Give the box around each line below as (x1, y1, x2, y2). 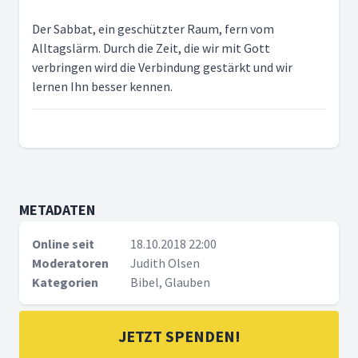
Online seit (32, 236, 94, 252)
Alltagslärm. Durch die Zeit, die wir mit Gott (32, 40, 270, 56)
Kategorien (32, 274, 98, 290)
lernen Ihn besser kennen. (32, 78, 173, 94)
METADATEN (19, 201, 95, 219)
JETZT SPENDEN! (117, 326, 241, 346)
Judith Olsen (129, 255, 200, 271)
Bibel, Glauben (129, 274, 210, 290)
